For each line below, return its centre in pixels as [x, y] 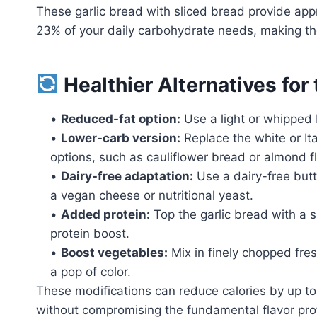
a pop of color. [91, 271]
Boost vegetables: [114, 252]
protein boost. [90, 233]
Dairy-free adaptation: [127, 176]
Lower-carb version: [121, 138]
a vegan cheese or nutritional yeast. [152, 195]
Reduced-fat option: [121, 119]
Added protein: [105, 214]
